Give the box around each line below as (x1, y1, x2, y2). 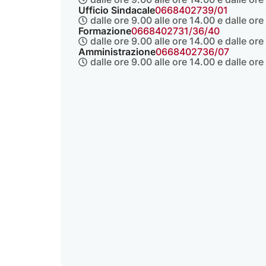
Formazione (78, 25, 131, 37)
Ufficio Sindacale (78, 4, 155, 16)
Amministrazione (78, 46, 156, 58)
